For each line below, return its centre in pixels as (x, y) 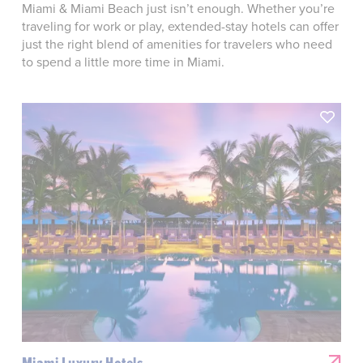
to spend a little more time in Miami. (123, 61)
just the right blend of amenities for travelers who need (177, 43)
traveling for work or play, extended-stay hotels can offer (180, 26)
